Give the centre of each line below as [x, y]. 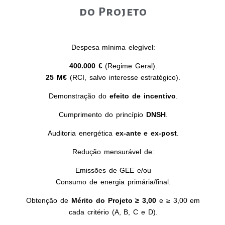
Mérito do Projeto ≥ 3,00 [114, 200]
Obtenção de [49, 200]
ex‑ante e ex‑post [146, 133]
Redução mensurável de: [113, 151]
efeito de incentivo [143, 96]
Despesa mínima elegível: [113, 47]
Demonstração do [79, 96]
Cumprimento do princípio [102, 114]
